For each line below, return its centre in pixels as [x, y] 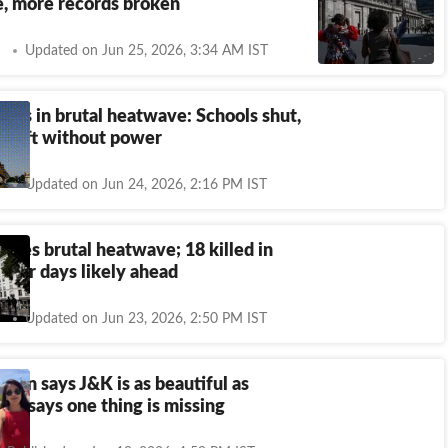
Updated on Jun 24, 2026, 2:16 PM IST [146, 184]
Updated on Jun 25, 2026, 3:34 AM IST [146, 50]
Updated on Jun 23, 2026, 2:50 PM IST [146, 318]
